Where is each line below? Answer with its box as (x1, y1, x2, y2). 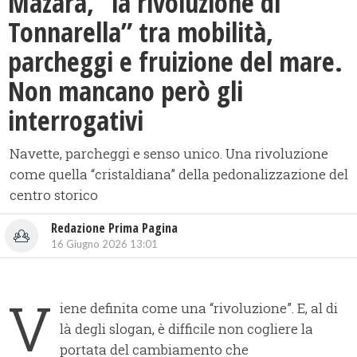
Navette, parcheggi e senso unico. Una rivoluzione (10, 144, 328, 163)
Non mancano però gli (8, 73, 243, 110)
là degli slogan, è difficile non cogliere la (60, 320, 313, 339)
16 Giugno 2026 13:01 (51, 237, 158, 251)
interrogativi (8, 102, 143, 139)
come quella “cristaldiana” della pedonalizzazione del (10, 165, 348, 184)
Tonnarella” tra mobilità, (8, 14, 273, 51)
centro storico (10, 186, 98, 205)
